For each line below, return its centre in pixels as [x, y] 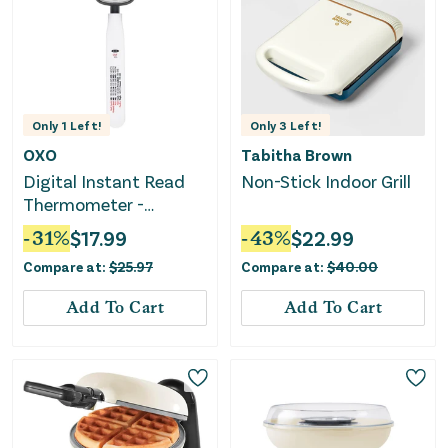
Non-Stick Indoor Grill [326, 180]
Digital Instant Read [104, 180]
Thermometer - [83, 203]
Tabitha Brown [296, 154]
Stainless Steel [80, 226]
